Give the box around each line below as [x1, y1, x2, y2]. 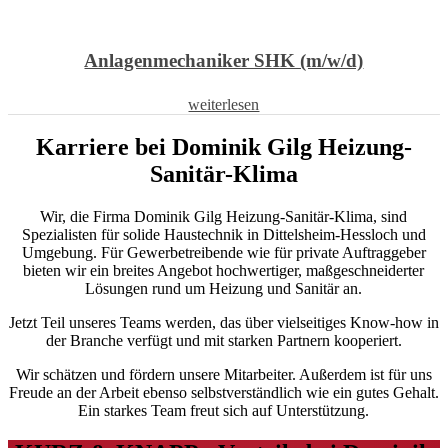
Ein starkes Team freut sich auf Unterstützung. [78, 402, 370, 420]
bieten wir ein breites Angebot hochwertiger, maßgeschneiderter [23, 262, 425, 280]
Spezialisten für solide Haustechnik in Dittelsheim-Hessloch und [22, 226, 426, 244]
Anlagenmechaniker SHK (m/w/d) [84, 49, 364, 71]
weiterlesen [188, 95, 260, 113]
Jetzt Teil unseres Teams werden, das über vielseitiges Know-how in [9, 314, 439, 332]
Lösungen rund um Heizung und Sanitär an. [85, 280, 363, 298]
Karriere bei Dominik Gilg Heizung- [36, 134, 412, 161]
